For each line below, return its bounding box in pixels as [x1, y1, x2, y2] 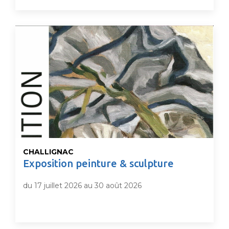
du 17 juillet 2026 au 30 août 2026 [23, 181, 142, 190]
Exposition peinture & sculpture [23, 157, 174, 169]
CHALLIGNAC [23, 147, 74, 156]
